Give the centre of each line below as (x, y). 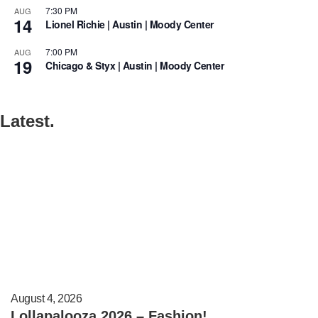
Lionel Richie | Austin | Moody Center (130, 24)
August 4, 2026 (46, 299)
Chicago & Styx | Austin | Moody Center (135, 66)
